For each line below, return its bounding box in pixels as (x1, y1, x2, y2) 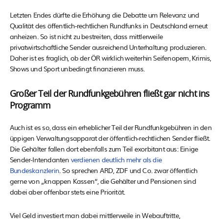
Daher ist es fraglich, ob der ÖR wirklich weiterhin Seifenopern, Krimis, (10, 53, 211, 63)
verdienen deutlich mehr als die (70, 154, 162, 165)
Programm (10, 102, 51, 111)
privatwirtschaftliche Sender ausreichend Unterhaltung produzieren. (10, 42, 207, 52)
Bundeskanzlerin (10, 165, 59, 175)
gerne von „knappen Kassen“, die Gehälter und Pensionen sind (10, 176, 196, 186)
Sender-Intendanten (10, 154, 71, 165)
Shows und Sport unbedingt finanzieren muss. (10, 64, 145, 74)
